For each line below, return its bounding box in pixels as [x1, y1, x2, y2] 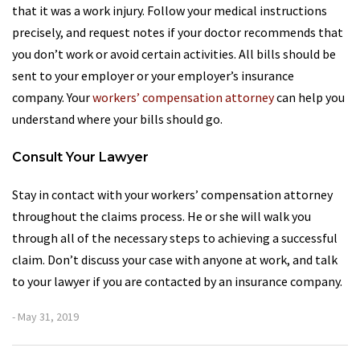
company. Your [12, 89, 92, 105]
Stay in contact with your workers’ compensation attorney [12, 186, 333, 202]
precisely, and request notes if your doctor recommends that [12, 24, 343, 40]
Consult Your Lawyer [12, 149, 149, 165]
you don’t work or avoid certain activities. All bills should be [12, 46, 336, 62]
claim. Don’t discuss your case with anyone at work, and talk [12, 252, 337, 268]
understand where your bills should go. [12, 111, 223, 127]
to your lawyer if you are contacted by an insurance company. [12, 273, 342, 289]
